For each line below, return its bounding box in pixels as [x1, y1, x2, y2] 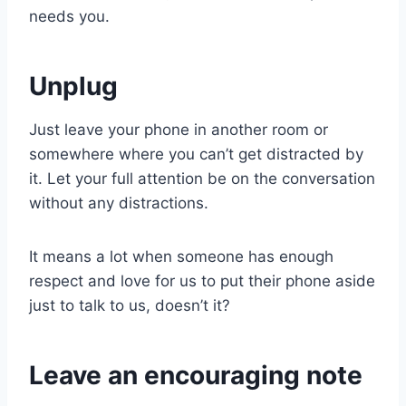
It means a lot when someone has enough [29, 247, 333, 266]
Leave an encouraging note [29, 360, 362, 391]
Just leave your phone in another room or [29, 121, 328, 139]
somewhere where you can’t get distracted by [29, 145, 363, 163]
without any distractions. [29, 194, 208, 212]
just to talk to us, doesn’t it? [29, 296, 230, 314]
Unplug [29, 71, 118, 101]
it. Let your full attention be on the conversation [29, 169, 375, 188]
